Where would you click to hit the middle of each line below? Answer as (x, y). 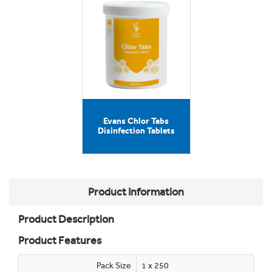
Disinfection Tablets (136, 131)
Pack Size (114, 266)
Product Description (66, 219)
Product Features (60, 240)
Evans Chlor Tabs (136, 121)
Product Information (136, 192)
